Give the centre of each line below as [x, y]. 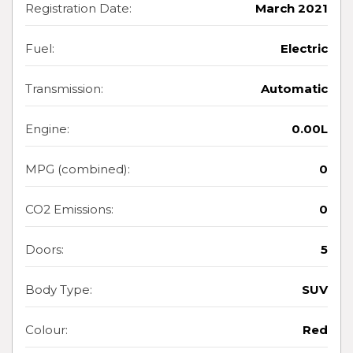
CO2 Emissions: [69, 210]
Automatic [294, 89]
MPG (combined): [78, 169]
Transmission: [64, 89]
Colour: [46, 330]
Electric [304, 49]
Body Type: [59, 290]
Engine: [47, 129]
